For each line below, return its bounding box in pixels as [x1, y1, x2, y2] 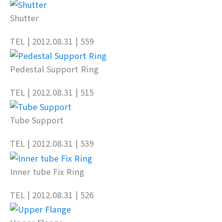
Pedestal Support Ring [10, 63, 99, 75]
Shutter [10, 12, 39, 24]
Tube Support [10, 114, 63, 126]
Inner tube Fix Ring [10, 165, 84, 177]
